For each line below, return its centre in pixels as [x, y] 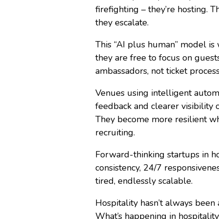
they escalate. [122, 22]
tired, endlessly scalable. [144, 181]
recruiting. [115, 132]
